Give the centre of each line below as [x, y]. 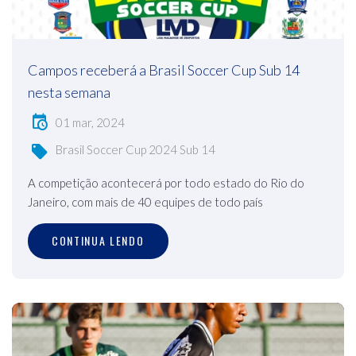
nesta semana [69, 92]
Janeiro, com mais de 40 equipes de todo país [145, 201]
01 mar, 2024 [90, 122]
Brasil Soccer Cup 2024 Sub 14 [135, 150]
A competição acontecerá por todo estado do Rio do [166, 182]
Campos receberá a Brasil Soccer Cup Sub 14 [164, 70]
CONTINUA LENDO [98, 241]
